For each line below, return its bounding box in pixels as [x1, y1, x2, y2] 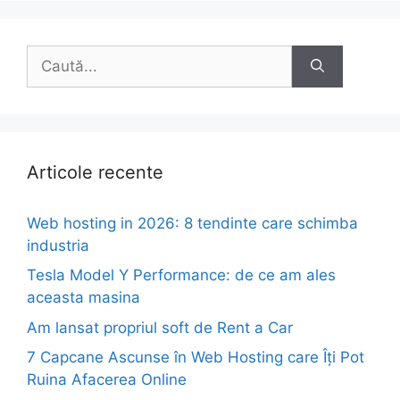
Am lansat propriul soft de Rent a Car [27, 318, 293, 337]
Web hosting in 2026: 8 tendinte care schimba [27, 213, 358, 232]
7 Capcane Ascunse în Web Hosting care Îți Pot [27, 348, 364, 367]
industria [27, 236, 89, 254]
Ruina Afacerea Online [27, 371, 187, 389]
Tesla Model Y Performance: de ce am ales [27, 266, 336, 285]
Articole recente [27, 161, 163, 183]
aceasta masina [27, 288, 140, 307]
